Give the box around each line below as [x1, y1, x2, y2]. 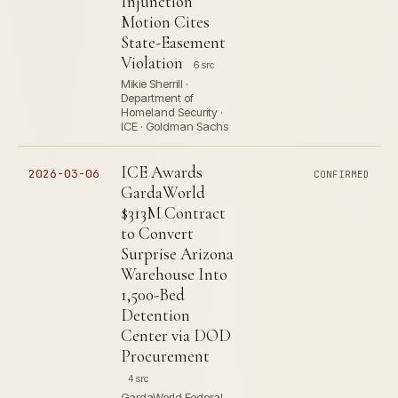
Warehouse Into [121, 264, 227, 284]
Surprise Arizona [121, 243, 234, 264]
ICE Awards [121, 162, 203, 182]
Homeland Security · [121, 105, 223, 119]
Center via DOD [121, 325, 231, 346]
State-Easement [121, 32, 226, 52]
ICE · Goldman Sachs [121, 119, 228, 133]
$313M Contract [121, 203, 226, 223]
